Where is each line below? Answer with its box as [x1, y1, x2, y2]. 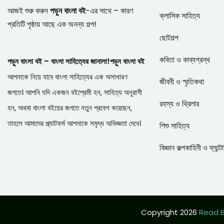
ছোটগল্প [159, 31, 179, 43]
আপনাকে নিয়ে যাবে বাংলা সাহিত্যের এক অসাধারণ [7, 71, 127, 82]
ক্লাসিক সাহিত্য [159, 9, 200, 21]
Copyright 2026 [141, 206, 199, 217]
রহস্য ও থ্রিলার [159, 97, 199, 109]
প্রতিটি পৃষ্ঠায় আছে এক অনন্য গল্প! [7, 18, 96, 30]
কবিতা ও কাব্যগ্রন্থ [159, 53, 210, 65]
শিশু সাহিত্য [159, 119, 190, 131]
